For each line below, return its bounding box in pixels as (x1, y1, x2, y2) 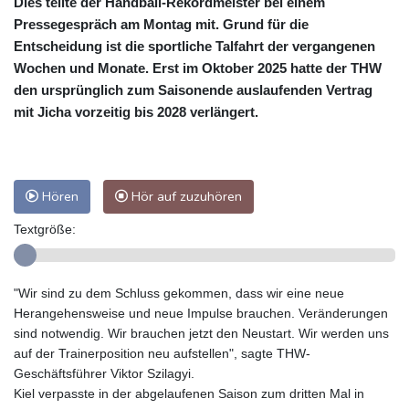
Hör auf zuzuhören (128, 187, 242, 206)
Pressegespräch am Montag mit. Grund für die (14, 16, 309, 33)
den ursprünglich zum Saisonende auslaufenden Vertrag (14, 82, 372, 99)
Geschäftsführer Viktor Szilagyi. (14, 366, 194, 382)
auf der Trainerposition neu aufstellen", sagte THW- (14, 346, 310, 362)
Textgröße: (14, 222, 76, 237)
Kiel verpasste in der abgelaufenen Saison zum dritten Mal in (14, 386, 364, 402)
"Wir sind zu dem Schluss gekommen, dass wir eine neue (14, 286, 344, 301)
